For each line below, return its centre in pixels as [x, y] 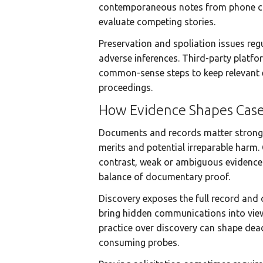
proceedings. [126, 87]
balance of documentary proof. [164, 177]
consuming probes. [139, 242]
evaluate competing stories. [157, 22]
